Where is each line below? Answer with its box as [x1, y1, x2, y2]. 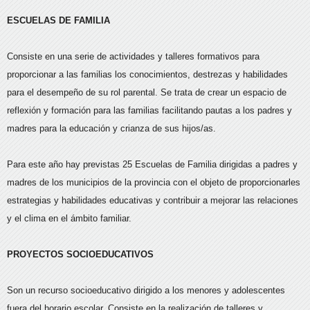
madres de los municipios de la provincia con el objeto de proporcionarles [7, 176, 300, 188]
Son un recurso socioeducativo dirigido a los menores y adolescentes [7, 284, 285, 295]
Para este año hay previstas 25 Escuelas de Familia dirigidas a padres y [7, 158, 298, 170]
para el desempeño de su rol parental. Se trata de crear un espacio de [7, 86, 286, 98]
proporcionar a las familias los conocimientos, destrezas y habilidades [7, 69, 288, 80]
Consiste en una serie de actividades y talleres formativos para [7, 51, 259, 62]
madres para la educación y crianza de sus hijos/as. [7, 122, 216, 134]
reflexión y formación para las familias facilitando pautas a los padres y [7, 104, 292, 116]
